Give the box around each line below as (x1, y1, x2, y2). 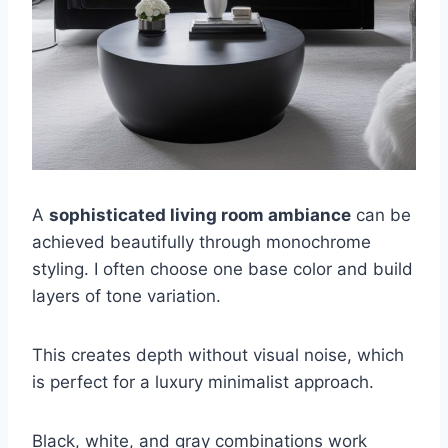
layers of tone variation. (32, 285, 221, 306)
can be (351, 204, 411, 225)
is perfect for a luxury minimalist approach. (32, 371, 374, 392)
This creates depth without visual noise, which (32, 344, 404, 365)
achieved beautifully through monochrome (32, 231, 371, 252)
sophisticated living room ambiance (49, 204, 351, 225)
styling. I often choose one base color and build (32, 258, 413, 279)
